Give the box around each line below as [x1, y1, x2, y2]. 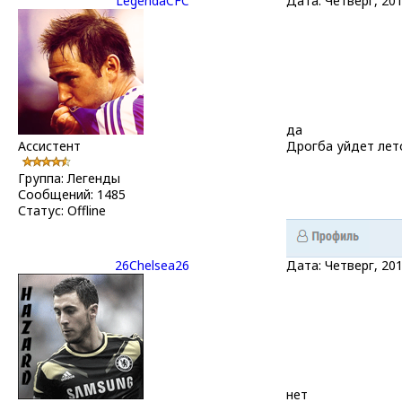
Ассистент [18, 136, 81, 154]
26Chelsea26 [115, 256, 189, 274]
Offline [67, 201, 106, 219]
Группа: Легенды [18, 169, 120, 187]
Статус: [18, 201, 67, 219]
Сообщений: [18, 185, 97, 203]
